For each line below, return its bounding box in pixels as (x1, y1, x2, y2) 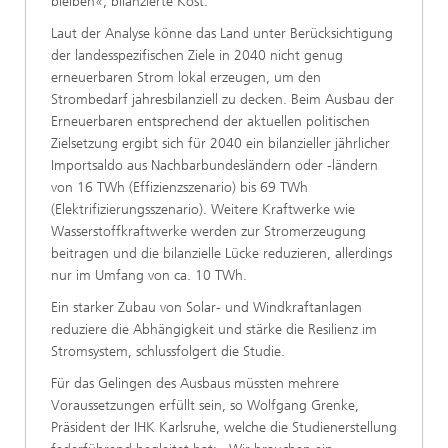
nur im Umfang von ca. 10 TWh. (51, 266, 247, 284)
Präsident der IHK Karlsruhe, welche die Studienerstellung (51, 418, 397, 436)
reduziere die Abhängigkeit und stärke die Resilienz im (51, 320, 377, 338)
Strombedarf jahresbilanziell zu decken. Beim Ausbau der (51, 90, 394, 108)
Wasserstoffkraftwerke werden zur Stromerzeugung (51, 222, 366, 240)
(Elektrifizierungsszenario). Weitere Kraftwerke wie (51, 200, 355, 218)
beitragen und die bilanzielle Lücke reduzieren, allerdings (51, 244, 392, 262)
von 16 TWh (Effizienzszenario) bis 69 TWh (51, 178, 308, 196)
